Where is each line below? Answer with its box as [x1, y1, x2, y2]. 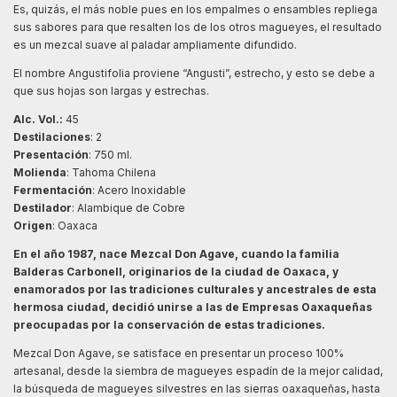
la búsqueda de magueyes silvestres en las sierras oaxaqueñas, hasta [13, 381, 380, 395]
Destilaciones [13, 129, 90, 144]
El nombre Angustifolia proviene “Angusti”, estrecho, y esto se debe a [13, 66, 375, 80]
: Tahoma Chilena [66, 165, 156, 179]
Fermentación [13, 183, 92, 197]
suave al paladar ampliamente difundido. [82, 37, 297, 51]
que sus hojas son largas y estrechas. [13, 83, 209, 97]
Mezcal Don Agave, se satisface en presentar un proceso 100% [13, 346, 344, 360]
